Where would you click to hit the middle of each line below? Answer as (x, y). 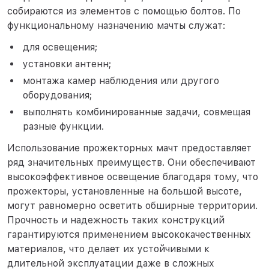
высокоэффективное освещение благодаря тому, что (133, 177)
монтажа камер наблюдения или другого (121, 80)
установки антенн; (67, 64)
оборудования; (57, 95)
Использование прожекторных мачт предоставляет (129, 148)
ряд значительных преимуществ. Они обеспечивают (131, 162)
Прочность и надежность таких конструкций (116, 220)
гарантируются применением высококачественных (129, 234)
